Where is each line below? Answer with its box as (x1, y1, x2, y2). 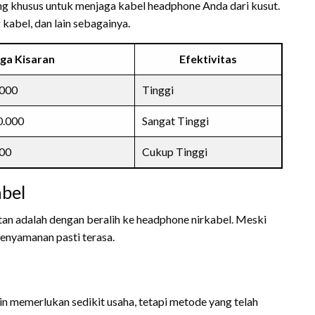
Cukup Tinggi (142, 145, 207, 158)
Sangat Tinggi (142, 114, 209, 127)
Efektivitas (179, 52, 237, 65)
